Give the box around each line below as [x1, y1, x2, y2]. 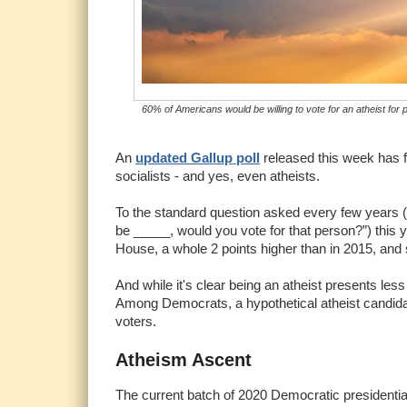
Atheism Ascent [115, 350, 252, 371]
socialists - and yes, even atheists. [115, 168, 320, 184]
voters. [115, 313, 156, 330]
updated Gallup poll [135, 150, 260, 166]
